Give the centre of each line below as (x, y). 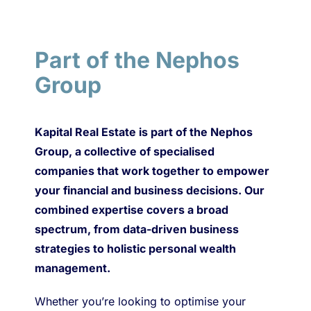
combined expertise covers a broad (132, 210)
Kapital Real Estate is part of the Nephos (144, 132)
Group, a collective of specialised (125, 151)
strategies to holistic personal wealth (135, 249)
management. (73, 268)
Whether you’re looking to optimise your (140, 301)
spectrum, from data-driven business (137, 229)
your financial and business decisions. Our (150, 190)
